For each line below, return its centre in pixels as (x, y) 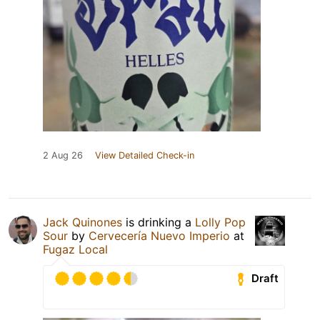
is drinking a (159, 222)
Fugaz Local (75, 249)
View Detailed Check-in (145, 155)
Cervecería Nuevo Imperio (159, 235)
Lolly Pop (220, 222)
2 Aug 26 (63, 155)
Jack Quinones (82, 222)
